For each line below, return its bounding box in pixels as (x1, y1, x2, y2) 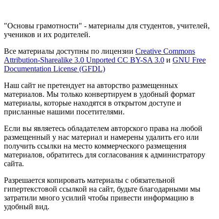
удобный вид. (4, 202, 49, 211)
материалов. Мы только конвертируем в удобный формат (4, 89, 195, 98)
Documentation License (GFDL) (4, 64, 105, 73)
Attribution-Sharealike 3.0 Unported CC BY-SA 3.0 (4, 55, 164, 64)
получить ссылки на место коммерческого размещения (4, 141, 186, 150)
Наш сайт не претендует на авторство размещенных (4, 81, 178, 89)
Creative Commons (135, 46, 195, 55)
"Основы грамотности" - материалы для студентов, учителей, (4, 21, 210, 30)
